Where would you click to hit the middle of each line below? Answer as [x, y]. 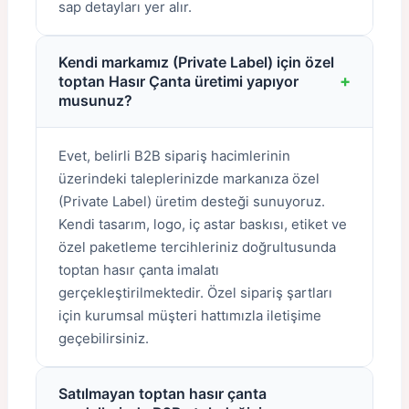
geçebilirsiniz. [104, 338]
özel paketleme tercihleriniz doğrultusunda [197, 246]
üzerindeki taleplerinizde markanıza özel [189, 178]
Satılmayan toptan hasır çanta [163, 393]
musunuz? [95, 100]
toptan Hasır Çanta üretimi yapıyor [178, 81]
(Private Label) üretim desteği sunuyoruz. [192, 201]
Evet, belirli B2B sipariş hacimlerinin [174, 155]
